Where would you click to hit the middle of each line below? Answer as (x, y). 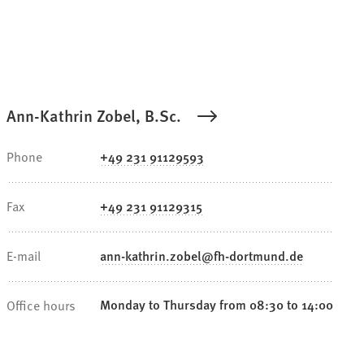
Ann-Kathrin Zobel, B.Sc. (94, 116)
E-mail (24, 256)
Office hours (41, 305)
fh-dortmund (249, 256)
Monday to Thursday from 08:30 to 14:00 (217, 305)
